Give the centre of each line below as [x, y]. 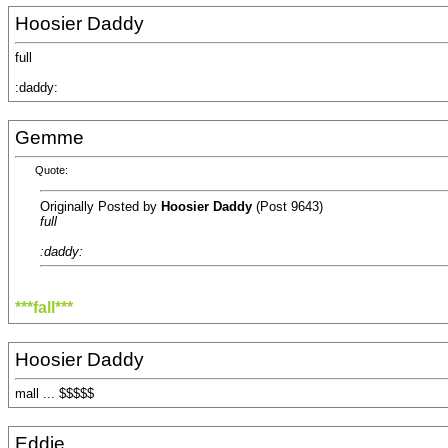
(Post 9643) [287, 206]
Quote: [51, 170]
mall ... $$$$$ [54, 394]
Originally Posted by [100, 206]
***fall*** [44, 308]
